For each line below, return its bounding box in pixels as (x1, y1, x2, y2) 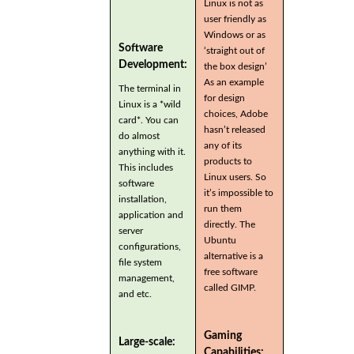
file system (119, 257, 162, 267)
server (119, 225, 143, 235)
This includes (119, 162, 173, 172)
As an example (204, 77, 264, 87)
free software (204, 266, 258, 277)
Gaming (204, 330, 242, 341)
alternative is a (204, 250, 263, 261)
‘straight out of (204, 45, 265, 55)
